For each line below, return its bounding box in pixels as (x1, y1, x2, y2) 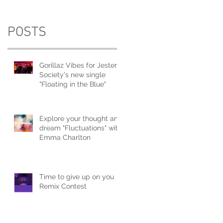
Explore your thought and (39, 114, 122, 122)
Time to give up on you (39, 172, 114, 181)
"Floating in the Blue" (39, 80, 106, 88)
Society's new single (39, 70, 106, 79)
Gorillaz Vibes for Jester (39, 61, 117, 69)
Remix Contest (39, 182, 87, 190)
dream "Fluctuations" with (39, 123, 122, 132)
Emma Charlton (39, 133, 91, 141)
